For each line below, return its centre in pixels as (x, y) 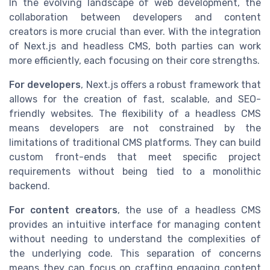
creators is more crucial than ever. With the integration (135, 32)
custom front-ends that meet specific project (135, 157)
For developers (45, 85)
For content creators (63, 210)
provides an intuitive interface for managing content (135, 225)
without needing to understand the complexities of (135, 239)
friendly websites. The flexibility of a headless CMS (135, 114)
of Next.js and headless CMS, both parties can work (135, 46)
